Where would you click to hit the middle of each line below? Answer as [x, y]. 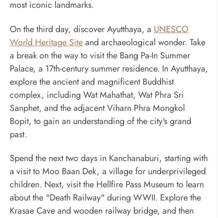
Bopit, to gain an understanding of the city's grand [100, 121]
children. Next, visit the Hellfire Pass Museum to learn [107, 185]
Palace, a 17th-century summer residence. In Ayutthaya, [109, 68]
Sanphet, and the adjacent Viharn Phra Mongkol [97, 108]
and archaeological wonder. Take [144, 42]
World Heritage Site [46, 42]
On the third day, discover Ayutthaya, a [82, 29]
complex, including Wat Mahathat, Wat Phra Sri [97, 95]
